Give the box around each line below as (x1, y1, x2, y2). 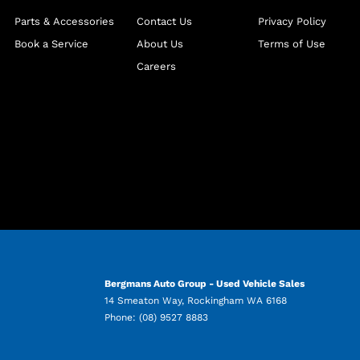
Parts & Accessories (14, 15, 115, 28)
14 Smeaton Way (104, 295, 182, 307)
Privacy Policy (258, 15, 327, 28)
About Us (136, 38, 183, 51)
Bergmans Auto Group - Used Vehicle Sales (104, 278, 305, 290)
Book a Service (14, 38, 89, 51)
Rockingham (187, 295, 243, 307)
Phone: (104, 312, 139, 324)
